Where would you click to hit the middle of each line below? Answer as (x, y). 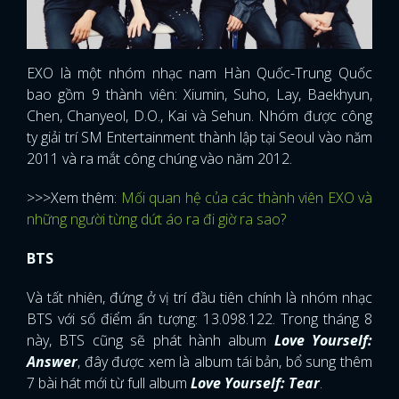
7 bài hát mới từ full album (109, 383)
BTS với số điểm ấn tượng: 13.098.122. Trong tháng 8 (199, 318)
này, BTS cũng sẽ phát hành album (147, 340)
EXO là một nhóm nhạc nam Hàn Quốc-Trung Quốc (199, 73)
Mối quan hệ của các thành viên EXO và (247, 197)
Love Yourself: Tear (255, 383)
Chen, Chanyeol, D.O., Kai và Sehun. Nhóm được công (199, 115)
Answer (52, 361)
